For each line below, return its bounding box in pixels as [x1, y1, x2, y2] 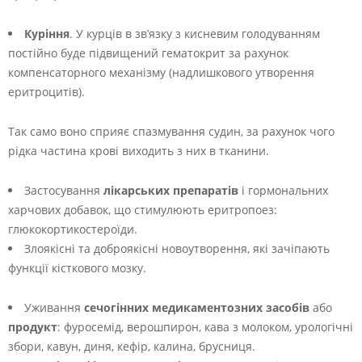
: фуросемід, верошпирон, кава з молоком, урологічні [57, 319, 353, 335]
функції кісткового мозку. [8, 260, 146, 276]
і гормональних [238, 183, 328, 199]
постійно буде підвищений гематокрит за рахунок [8, 45, 288, 61]
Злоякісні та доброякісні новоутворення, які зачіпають [24, 241, 330, 257]
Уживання [24, 300, 84, 316]
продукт [8, 319, 57, 335]
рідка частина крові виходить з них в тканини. [8, 143, 269, 159]
